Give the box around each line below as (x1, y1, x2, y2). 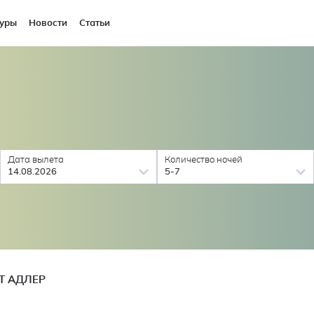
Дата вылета (8, 155, 64, 165)
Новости (29, 18, 68, 28)
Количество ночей (165, 155, 243, 165)
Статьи (79, 18, 111, 28)
